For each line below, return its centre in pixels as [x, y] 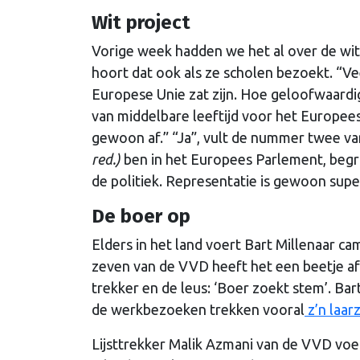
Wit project [141, 22]
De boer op [141, 216]
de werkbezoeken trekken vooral [198, 309]
